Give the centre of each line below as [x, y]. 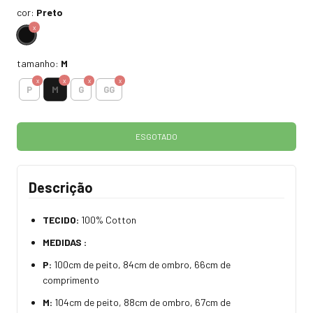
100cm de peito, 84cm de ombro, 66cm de [142, 265]
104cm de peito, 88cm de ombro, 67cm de [141, 303]
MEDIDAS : [65, 242]
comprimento [71, 280]
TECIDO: [61, 220]
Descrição [61, 188]
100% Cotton [108, 220]
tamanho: [39, 64]
